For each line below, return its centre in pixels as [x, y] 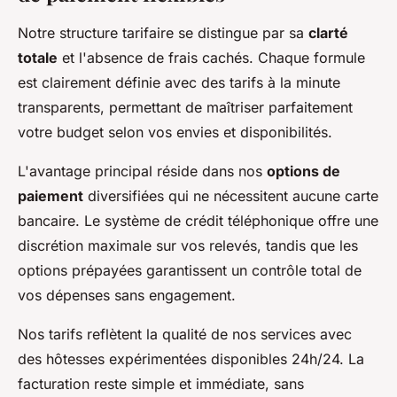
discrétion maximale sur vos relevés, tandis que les [188, 246]
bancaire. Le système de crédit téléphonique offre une [198, 221]
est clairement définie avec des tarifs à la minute [179, 83]
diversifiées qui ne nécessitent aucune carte [231, 196]
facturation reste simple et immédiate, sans [161, 384]
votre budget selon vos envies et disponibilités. [175, 132]
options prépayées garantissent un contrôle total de [190, 271]
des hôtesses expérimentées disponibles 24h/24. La [191, 359]
